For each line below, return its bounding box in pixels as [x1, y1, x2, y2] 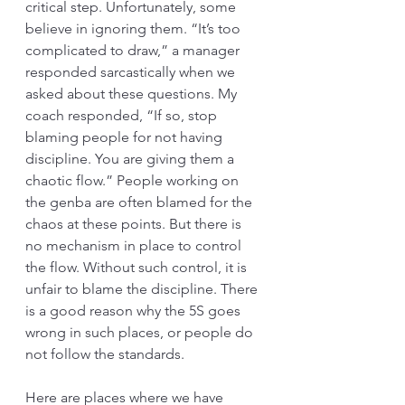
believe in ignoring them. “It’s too [25, 20, 244, 37]
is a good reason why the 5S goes [25, 302, 244, 319]
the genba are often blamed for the [25, 193, 256, 211]
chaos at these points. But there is [25, 215, 245, 232]
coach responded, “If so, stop [25, 107, 221, 124]
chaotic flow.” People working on [25, 172, 242, 189]
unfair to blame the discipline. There [25, 280, 261, 297]
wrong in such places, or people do [25, 324, 257, 341]
